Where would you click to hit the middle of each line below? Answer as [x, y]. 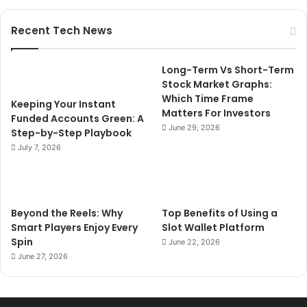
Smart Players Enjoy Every [74, 227]
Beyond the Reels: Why [67, 213]
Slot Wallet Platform [213, 227]
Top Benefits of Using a [220, 213]
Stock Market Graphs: [217, 84]
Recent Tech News [62, 30]
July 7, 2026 [39, 147]
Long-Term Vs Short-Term [228, 70]
